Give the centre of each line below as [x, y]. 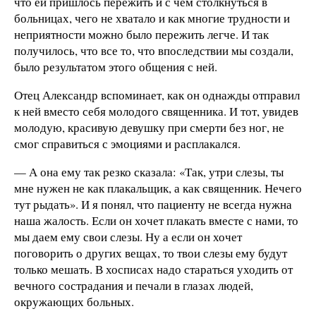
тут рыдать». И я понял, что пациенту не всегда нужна [153, 204]
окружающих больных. [74, 301]
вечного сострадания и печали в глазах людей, [134, 285]
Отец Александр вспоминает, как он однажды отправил [157, 95]
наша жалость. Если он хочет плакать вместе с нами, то [156, 220]
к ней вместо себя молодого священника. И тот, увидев [156, 111]
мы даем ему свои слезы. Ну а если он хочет [128, 236]
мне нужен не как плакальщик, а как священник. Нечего [158, 188]
